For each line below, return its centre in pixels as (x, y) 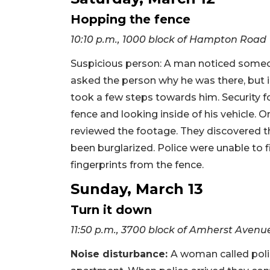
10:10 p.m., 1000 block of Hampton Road (168, 39)
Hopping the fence (130, 19)
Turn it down (111, 209)
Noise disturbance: (121, 254)
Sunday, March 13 (137, 189)
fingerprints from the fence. (137, 165)
